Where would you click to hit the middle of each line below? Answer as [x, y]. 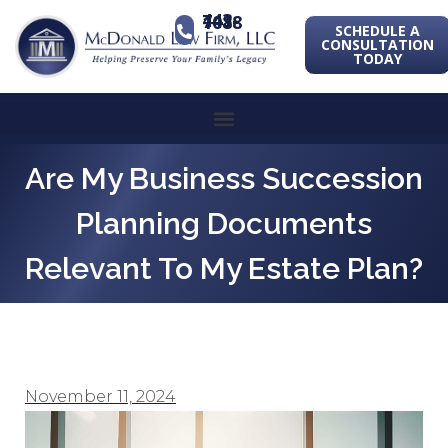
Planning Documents [224, 224]
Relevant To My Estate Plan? [224, 269]
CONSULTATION [378, 44]
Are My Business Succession [224, 179]
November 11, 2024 [100, 397]
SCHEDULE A [378, 30]
